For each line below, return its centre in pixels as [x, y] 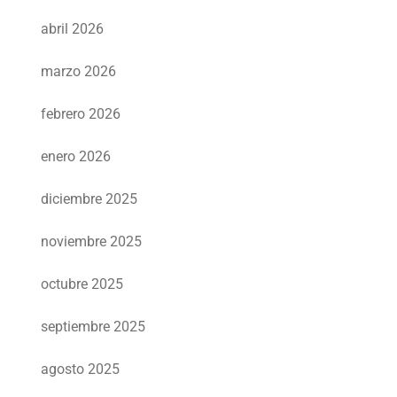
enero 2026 [76, 157]
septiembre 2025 [93, 327]
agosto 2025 [80, 370]
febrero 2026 [81, 114]
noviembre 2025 [91, 242]
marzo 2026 [78, 72]
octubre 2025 [82, 284]
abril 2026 [72, 29]
